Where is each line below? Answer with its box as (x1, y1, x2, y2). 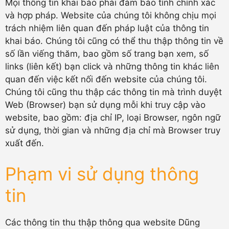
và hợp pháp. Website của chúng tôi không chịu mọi (5, 10, 216, 20)
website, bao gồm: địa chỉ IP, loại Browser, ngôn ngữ (5, 112, 221, 123)
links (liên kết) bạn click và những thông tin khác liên (5, 61, 219, 72)
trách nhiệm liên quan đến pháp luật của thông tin (5, 23, 209, 33)
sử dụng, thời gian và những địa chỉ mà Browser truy (5, 125, 220, 135)
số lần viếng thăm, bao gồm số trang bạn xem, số (5, 49, 209, 59)
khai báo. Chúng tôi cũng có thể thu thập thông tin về (5, 36, 223, 46)
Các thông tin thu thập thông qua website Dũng (5, 217, 200, 227)
